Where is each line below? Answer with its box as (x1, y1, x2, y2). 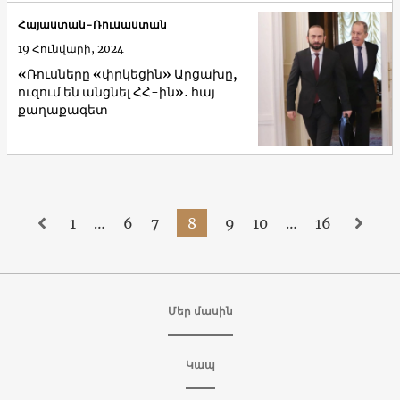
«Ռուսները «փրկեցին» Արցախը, (18, 66, 237, 83)
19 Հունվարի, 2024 (18, 42, 124, 56)
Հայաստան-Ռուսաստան (18, 18, 167, 32)
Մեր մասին (167, 304, 233, 318)
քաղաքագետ (18, 102, 108, 119)
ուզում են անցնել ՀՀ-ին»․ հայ (18, 84, 215, 101)
